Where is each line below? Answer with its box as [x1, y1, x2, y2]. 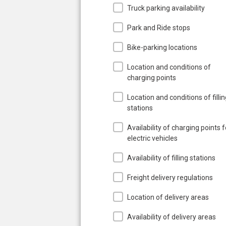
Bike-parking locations [127, 43, 197, 51]
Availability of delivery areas [127, 212, 216, 221]
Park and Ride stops [127, 23, 190, 32]
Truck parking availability [127, 4, 205, 12]
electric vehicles [127, 134, 178, 142]
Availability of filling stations [127, 153, 215, 162]
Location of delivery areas [127, 193, 209, 201]
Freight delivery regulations [127, 173, 213, 182]
